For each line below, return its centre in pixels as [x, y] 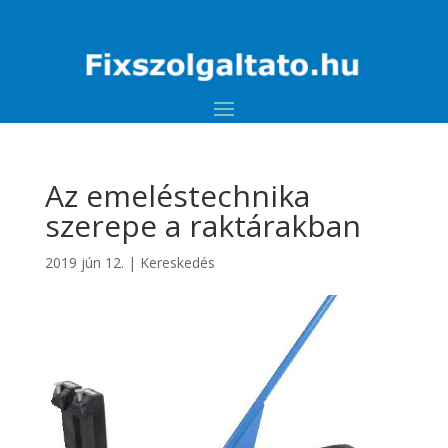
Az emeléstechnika [177, 196]
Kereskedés [177, 263]
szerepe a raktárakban [202, 226]
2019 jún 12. [84, 263]
